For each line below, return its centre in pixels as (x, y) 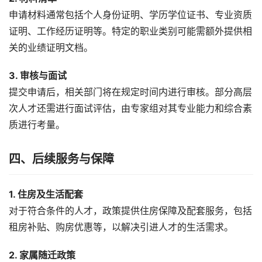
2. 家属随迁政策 (42, 255)
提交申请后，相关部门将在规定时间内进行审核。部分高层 (130, 92)
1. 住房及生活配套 (46, 194)
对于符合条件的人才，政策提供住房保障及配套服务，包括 (130, 211)
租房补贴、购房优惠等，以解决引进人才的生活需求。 (121, 227)
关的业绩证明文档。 (51, 47)
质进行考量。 (37, 125)
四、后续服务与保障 (61, 159)
